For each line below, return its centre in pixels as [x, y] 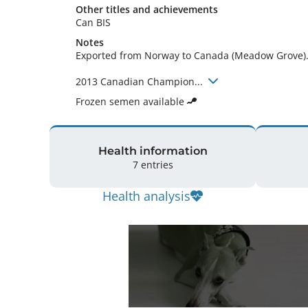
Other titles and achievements [147, 9]
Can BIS [95, 22]
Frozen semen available [131, 101]
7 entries [153, 164]
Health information [153, 151]
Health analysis [146, 196]
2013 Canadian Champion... [141, 81]
